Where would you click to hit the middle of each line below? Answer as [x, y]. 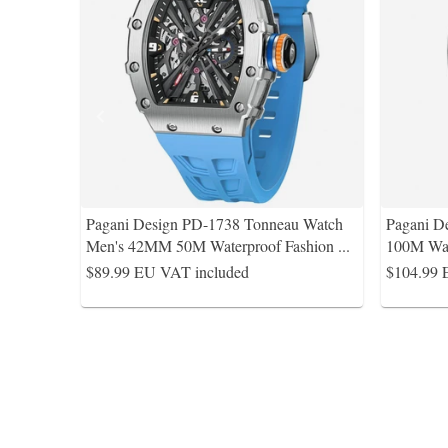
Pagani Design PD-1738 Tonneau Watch [214, 223]
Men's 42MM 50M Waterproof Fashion [212, 245]
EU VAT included [191, 271]
